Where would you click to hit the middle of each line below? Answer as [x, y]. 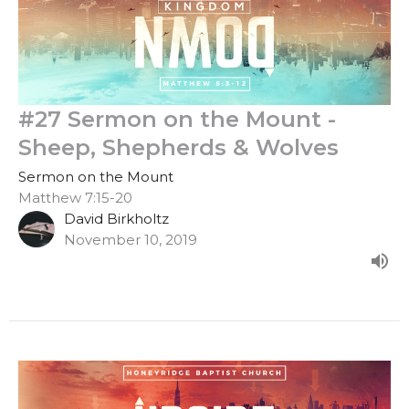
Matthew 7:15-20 [75, 197]
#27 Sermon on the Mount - [177, 119]
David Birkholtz [116, 218]
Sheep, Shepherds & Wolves [178, 147]
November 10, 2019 [131, 239]
